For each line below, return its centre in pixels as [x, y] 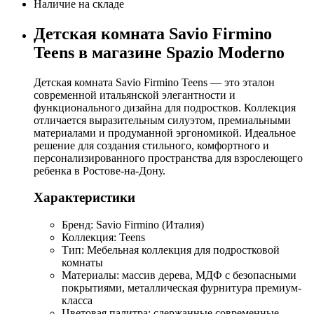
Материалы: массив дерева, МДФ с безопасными [179, 275]
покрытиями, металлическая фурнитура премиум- [182, 288]
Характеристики [84, 198]
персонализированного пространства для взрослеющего [168, 158]
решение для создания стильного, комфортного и [151, 145]
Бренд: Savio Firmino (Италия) [133, 225]
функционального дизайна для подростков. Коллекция [165, 107]
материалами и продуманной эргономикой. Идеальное [165, 132]
